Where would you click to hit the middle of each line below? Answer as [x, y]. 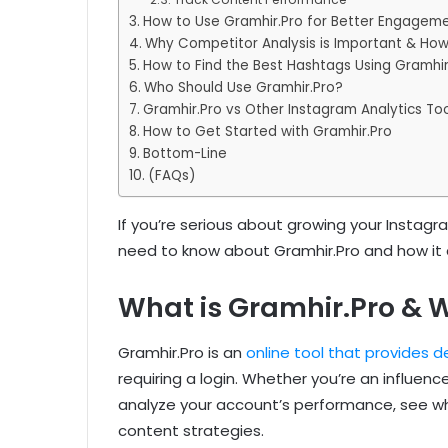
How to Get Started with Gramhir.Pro [267, 132]
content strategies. [191, 430]
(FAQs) [171, 176]
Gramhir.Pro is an [180, 352]
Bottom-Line [184, 154]
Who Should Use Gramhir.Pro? [243, 88]
